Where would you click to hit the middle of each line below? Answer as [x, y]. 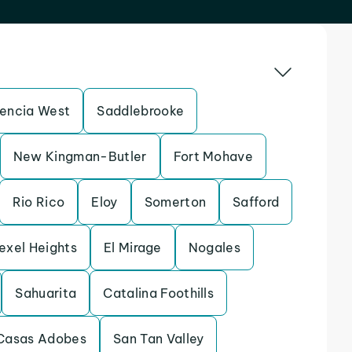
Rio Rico [38, 202]
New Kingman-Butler [80, 156]
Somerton [175, 202]
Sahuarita [46, 293]
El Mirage [132, 247]
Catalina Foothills [159, 293]
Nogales [214, 247]
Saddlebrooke [141, 111]
